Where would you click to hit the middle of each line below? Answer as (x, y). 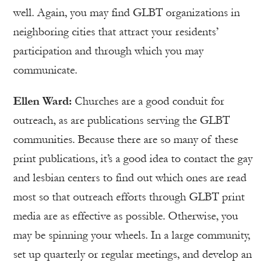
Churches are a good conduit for (150, 101)
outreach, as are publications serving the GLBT (121, 121)
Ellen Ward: (44, 101)
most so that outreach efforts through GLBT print (129, 197)
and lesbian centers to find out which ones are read (130, 178)
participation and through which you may (108, 51)
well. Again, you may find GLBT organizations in (127, 13)
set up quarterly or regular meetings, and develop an (133, 255)
